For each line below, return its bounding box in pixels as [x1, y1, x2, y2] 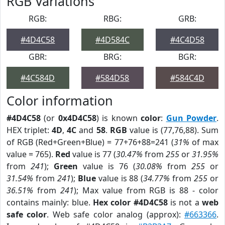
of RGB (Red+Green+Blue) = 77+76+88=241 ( [7, 137, 174, 148]
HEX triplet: [7, 125, 52, 136]
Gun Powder [166, 113, 217, 124]
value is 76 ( [78, 161, 136, 172]
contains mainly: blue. [7, 197, 93, 208]
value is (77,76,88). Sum [127, 125, 219, 136]
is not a [167, 197, 202, 208]
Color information [7, 92, 113, 109]
